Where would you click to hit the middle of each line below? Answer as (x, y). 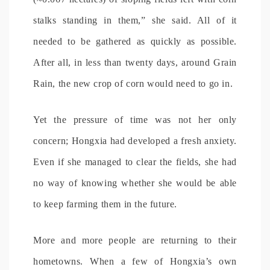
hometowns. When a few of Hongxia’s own (135, 261)
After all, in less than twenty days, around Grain (135, 62)
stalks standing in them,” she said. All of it (135, 20)
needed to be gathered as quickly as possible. (135, 41)
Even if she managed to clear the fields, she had (135, 162)
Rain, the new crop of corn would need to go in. (133, 83)
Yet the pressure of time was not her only (135, 119)
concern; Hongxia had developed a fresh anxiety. (135, 140)
